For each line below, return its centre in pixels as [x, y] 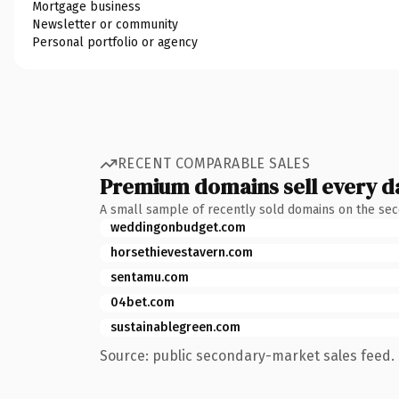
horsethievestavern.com [182, 252]
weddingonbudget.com [178, 227]
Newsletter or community [105, 24]
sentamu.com [150, 277]
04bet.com [142, 302]
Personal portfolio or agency [115, 42]
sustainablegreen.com [175, 327]
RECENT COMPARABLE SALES [214, 163]
